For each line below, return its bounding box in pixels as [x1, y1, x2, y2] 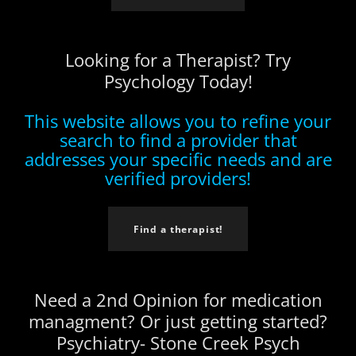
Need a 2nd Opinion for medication [33, 288, 323, 311]
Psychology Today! [103, 69, 253, 93]
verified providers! [105, 166, 251, 190]
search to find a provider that [59, 128, 297, 152]
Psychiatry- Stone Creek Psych [56, 331, 300, 354]
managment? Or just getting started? [29, 309, 327, 333]
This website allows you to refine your [25, 109, 331, 133]
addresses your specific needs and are [24, 147, 332, 171]
